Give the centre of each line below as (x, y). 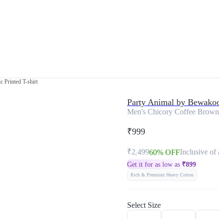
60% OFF (164, 152)
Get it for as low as (154, 164)
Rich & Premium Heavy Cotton (162, 175)
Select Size (144, 205)
